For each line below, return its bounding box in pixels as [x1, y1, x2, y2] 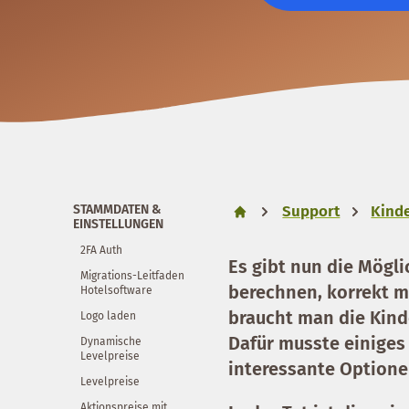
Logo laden [80, 309, 136, 322]
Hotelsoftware [80, 283, 152, 297]
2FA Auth [80, 243, 122, 257]
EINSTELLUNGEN [73, 215, 163, 232]
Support [282, 201, 341, 221]
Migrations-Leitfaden [80, 268, 184, 282]
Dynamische [80, 334, 142, 348]
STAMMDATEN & [73, 201, 162, 217]
